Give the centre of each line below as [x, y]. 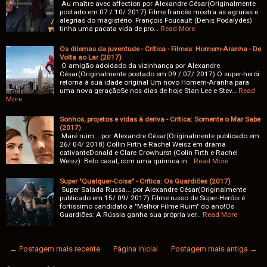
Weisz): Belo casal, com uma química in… [126, 161]
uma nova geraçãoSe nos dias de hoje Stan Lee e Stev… [148, 91]
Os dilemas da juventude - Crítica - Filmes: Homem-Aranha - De [160, 49]
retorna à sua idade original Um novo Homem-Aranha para [154, 83]
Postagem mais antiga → [214, 249]
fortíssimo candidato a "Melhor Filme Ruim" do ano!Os [147, 207]
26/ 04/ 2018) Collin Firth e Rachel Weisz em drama [143, 145]
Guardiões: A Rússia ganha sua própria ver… [130, 215]
